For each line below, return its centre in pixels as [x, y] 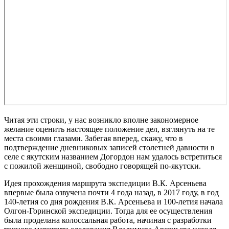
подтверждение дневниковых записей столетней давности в [109, 147]
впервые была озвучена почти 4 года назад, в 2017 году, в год [111, 192]
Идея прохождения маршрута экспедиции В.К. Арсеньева [105, 183]
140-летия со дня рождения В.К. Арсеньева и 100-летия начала [113, 201]
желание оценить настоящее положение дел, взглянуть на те [109, 129]
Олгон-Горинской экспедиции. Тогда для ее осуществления [108, 211]
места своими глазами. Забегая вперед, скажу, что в [94, 138]
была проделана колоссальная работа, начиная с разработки [108, 220]
